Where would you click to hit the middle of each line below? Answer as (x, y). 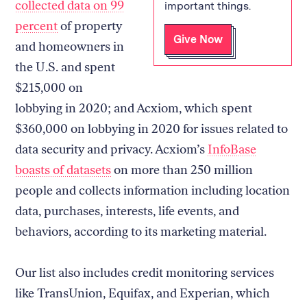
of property (90, 26)
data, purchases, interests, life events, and (127, 211)
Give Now (198, 39)
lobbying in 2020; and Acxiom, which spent (134, 108)
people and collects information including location (153, 190)
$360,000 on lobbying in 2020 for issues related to (152, 128)
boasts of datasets (63, 170)
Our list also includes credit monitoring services (145, 272)
